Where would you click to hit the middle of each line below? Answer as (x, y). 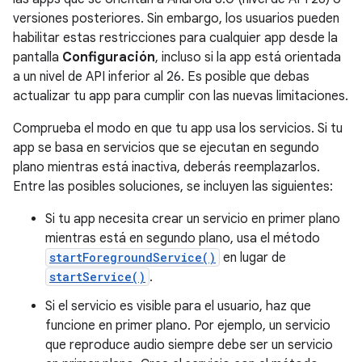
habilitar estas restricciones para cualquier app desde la (175, 38)
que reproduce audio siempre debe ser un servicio (189, 345)
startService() (97, 277)
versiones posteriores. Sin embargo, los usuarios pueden (176, 19)
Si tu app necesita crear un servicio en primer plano (193, 219)
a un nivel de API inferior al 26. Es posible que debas (161, 77)
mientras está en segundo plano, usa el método (183, 238)
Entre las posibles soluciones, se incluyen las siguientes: (173, 187)
